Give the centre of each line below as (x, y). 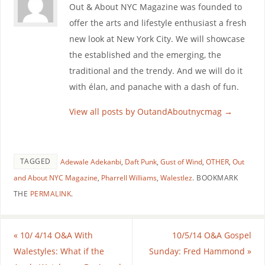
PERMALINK (51, 193)
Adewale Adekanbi (91, 161)
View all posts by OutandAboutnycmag (146, 111)
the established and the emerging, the (145, 55)
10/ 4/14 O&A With (55, 235)
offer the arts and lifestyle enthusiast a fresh (158, 23)
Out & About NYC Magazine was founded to (155, 7)
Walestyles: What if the (59, 251)
